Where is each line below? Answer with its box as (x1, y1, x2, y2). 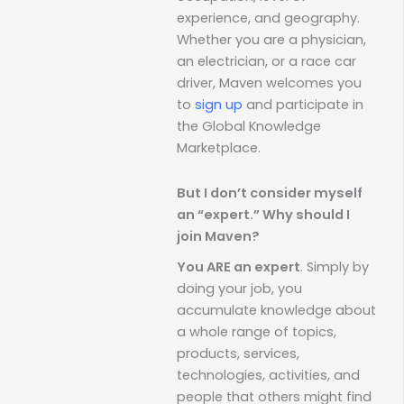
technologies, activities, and (177, 366, 360, 385)
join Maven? (177, 227, 260, 245)
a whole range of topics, (177, 323, 336, 342)
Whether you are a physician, (177, 31, 366, 50)
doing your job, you (177, 280, 302, 298)
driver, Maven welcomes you (177, 74, 362, 93)
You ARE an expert (177, 258, 300, 277)
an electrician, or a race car (177, 52, 356, 71)
